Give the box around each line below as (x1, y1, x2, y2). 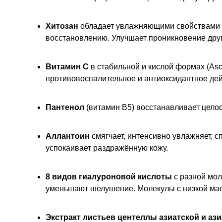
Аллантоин (46, 131, 90, 140)
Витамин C (46, 62, 89, 71)
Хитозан (46, 21, 80, 30)
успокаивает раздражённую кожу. (46, 143, 168, 152)
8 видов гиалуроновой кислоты (46, 172, 172, 181)
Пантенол (46, 103, 86, 111)
